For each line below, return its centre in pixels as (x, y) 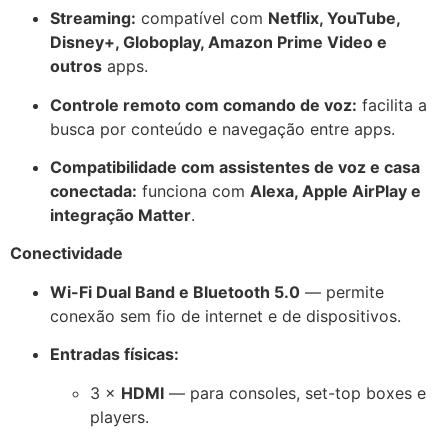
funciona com (193, 191)
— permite (342, 291)
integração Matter (120, 215)
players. (119, 416)
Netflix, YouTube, (334, 18)
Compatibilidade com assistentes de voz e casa (235, 167)
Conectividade (66, 253)
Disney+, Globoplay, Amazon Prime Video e (218, 42)
